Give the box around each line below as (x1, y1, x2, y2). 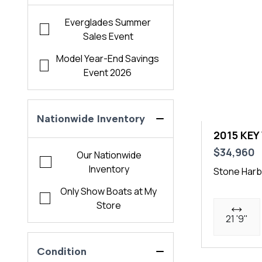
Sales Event (82, 30, 133, 43)
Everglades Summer (65, 16, 151, 29)
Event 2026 (84, 66, 132, 80)
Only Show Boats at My (60, 185, 157, 198)
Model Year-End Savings (56, 52, 160, 65)
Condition (37, 245, 87, 258)
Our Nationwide (77, 149, 142, 162)
